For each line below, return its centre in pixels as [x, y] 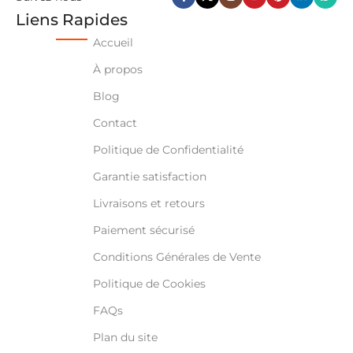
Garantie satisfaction [149, 176]
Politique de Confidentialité [168, 149]
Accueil [113, 42]
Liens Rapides [72, 19]
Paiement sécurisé [143, 230]
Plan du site [125, 337]
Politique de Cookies [149, 283]
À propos [117, 69]
